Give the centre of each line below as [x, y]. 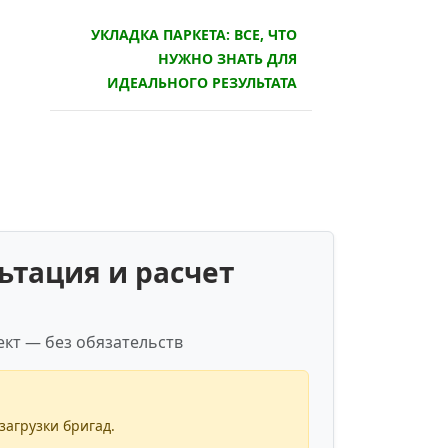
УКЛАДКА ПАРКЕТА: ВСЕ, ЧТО [194, 34]
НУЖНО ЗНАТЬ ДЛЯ [227, 58]
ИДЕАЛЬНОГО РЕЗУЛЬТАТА [202, 82]
